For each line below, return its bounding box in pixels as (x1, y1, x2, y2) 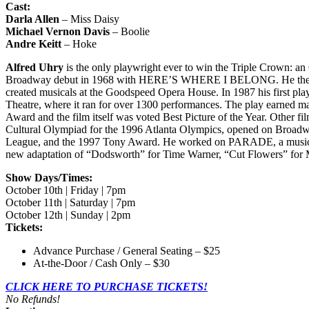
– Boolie (112, 26, 150, 38)
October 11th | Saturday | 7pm (6, 197, 135, 209)
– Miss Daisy (62, 13, 119, 26)
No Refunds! (6, 293, 60, 306)
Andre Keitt (6, 38, 61, 50)
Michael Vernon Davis (6, 26, 112, 38)
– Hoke (61, 38, 97, 50)
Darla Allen (6, 13, 62, 26)
